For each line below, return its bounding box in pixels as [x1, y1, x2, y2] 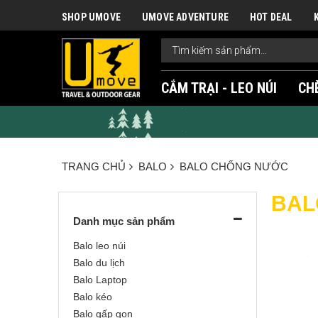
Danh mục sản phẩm [73, 215, 175, 227]
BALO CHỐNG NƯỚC [180, 160, 288, 172]
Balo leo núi [73, 240, 126, 251]
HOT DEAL [250, 11, 292, 23]
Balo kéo [73, 291, 112, 302]
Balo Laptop [73, 274, 127, 285]
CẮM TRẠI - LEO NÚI [161, 79, 277, 97]
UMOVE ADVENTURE [142, 11, 229, 23]
